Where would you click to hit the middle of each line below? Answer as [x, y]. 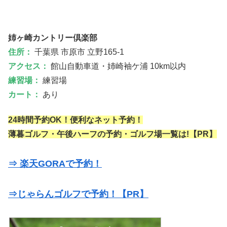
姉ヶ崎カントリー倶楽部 [53, 37]
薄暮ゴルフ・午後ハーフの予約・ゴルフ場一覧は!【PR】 [112, 134]
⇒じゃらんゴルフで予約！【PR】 [78, 194]
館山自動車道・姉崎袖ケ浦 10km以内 [117, 66]
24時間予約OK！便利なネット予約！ [75, 120]
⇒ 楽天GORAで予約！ [55, 164]
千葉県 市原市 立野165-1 [78, 52]
